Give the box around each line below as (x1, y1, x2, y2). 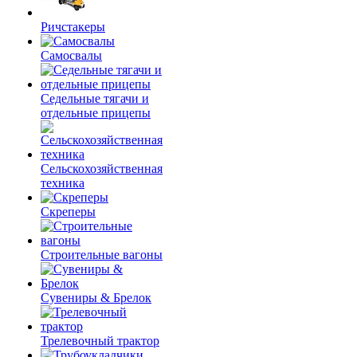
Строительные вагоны (41, 248, 163, 261)
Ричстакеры (41, 20, 105, 33)
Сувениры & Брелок (41, 291, 151, 304)
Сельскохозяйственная (41, 162, 163, 175)
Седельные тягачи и (41, 92, 149, 105)
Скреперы (41, 205, 96, 218)
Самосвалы (41, 49, 102, 62)
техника (41, 176, 84, 190)
